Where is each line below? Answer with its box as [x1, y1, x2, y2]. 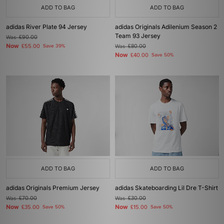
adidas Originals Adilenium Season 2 [115, 23, 217, 30]
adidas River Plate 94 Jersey [6, 23, 87, 30]
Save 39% [43, 43, 65, 49]
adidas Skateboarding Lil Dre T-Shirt [115, 184, 218, 191]
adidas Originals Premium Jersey [6, 184, 99, 191]
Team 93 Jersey [115, 32, 160, 39]
